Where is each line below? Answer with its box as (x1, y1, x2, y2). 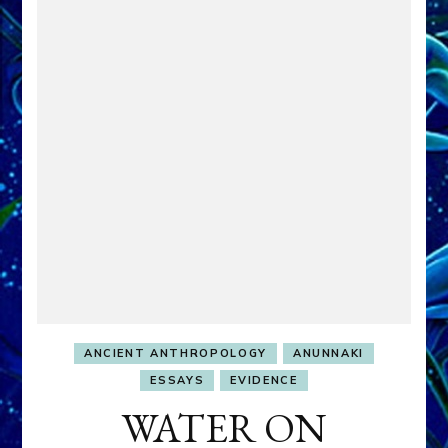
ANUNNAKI (292, 345, 365, 360)
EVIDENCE (230, 372, 298, 387)
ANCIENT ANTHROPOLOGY (83, 345, 267, 360)
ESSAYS (150, 372, 205, 387)
